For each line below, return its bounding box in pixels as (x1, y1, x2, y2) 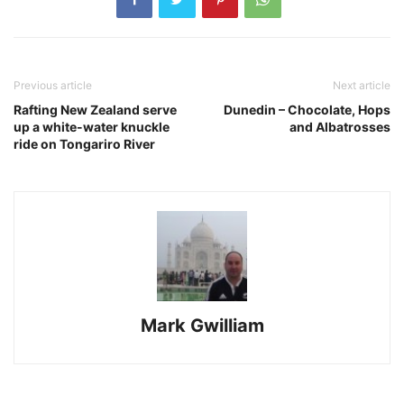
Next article (333, 78, 390, 92)
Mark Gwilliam (140, 314, 264, 336)
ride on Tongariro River (14, 135, 155, 151)
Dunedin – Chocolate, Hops (224, 101, 390, 117)
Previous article (14, 78, 92, 92)
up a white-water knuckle (14, 118, 170, 134)
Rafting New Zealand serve (14, 101, 177, 117)
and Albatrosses (289, 118, 390, 134)
